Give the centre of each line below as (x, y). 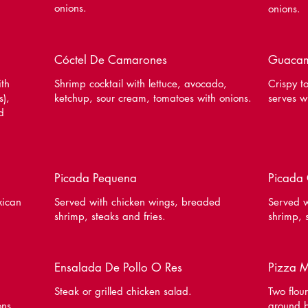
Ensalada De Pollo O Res (118, 267)
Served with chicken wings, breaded (137, 202)
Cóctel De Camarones (110, 60)
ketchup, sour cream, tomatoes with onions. (153, 98)
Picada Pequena (95, 178)
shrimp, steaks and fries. (110, 216)
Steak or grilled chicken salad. (123, 291)
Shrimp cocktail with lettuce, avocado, (140, 84)
